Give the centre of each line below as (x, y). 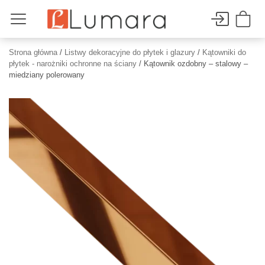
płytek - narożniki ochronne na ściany (73, 64)
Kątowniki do (224, 52)
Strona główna (33, 52)
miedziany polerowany (47, 75)
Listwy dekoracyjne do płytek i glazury (130, 52)
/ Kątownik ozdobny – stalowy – (192, 64)
